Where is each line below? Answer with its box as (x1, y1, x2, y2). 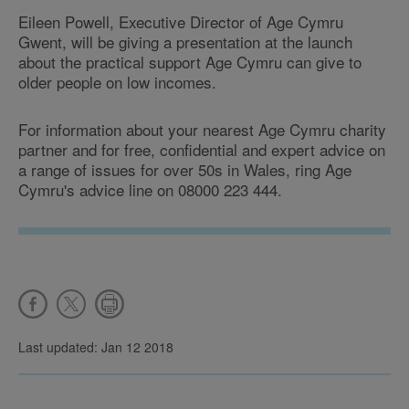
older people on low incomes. (18, 70, 216, 93)
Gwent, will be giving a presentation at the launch (18, 30, 352, 53)
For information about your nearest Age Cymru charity (18, 118, 386, 141)
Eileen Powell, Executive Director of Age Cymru (18, 10, 343, 33)
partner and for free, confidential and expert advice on (18, 138, 385, 161)
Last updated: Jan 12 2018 (18, 338, 173, 356)
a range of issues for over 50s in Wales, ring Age (18, 158, 351, 181)
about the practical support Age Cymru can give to (18, 50, 362, 73)
